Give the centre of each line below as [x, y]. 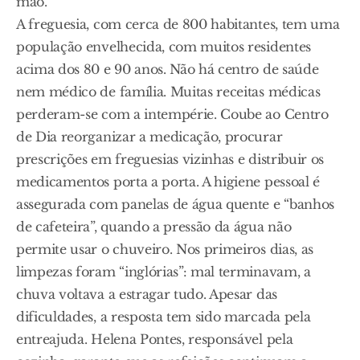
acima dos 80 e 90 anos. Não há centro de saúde [168, 70]
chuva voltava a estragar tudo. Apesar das [147, 295]
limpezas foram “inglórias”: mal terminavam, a [164, 272]
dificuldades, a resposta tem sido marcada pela [164, 317]
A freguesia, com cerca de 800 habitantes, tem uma [178, 25]
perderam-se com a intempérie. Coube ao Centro [172, 115]
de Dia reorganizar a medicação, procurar [149, 137]
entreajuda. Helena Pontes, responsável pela [155, 340]
